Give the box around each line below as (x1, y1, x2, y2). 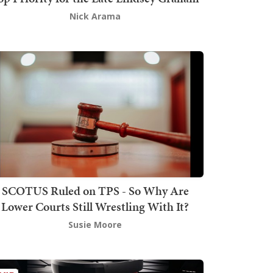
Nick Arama (69, 10, 121, 23)
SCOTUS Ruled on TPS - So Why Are (1, 182, 189, 199)
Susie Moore (68, 218, 122, 230)
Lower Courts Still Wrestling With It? (1, 197, 189, 215)
